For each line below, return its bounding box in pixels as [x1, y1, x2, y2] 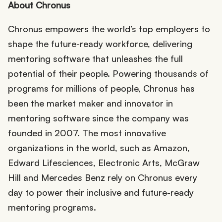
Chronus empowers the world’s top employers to [8, 23, 210, 34]
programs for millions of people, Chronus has [8, 82, 195, 94]
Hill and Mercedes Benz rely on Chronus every [8, 171, 197, 183]
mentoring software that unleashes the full [8, 53, 183, 64]
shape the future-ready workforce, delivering [8, 38, 192, 49]
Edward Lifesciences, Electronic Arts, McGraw [8, 157, 200, 168]
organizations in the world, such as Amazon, [8, 142, 190, 153]
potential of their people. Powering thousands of [8, 67, 209, 79]
